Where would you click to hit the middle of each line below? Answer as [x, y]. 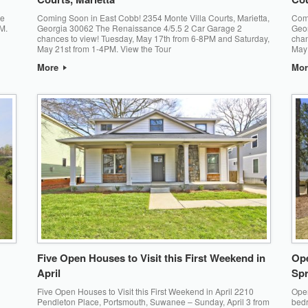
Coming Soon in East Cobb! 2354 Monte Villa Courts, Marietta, [153, 18]
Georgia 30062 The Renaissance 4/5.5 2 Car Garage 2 [139, 28]
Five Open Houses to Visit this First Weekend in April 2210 [145, 291]
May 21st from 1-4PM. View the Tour [104, 49]
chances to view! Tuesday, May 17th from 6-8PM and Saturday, [153, 38]
